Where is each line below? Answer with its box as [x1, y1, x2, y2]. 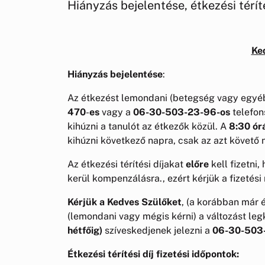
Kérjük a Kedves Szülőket [67, 196, 182, 208]
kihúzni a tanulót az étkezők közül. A [67, 120, 229, 132]
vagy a [99, 106, 133, 118]
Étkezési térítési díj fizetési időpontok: [67, 248, 239, 260]
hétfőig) [67, 224, 102, 236]
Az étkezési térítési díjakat [67, 158, 186, 170]
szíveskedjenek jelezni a [102, 224, 212, 236]
